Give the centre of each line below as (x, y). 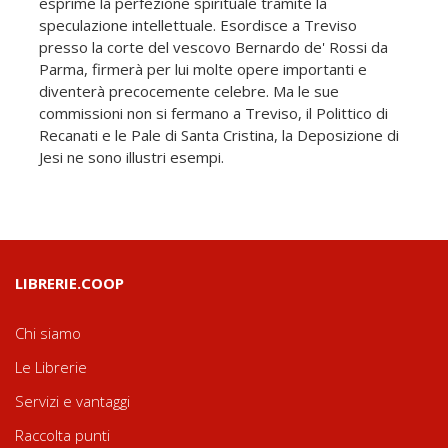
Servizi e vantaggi (72, 400)
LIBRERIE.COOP (69, 282)
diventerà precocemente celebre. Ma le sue (189, 90)
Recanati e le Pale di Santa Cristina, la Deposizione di (219, 134)
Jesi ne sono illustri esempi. (131, 156)
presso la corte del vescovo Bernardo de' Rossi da (213, 46)
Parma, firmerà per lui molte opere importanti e (203, 68)
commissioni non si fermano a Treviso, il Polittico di (213, 112)
